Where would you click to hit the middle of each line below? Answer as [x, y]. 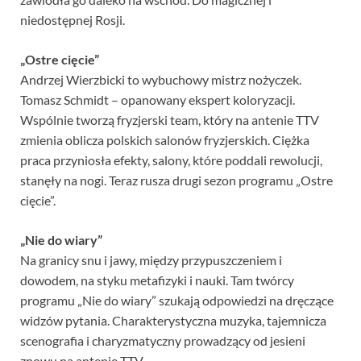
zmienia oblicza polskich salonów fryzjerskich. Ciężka [165, 140]
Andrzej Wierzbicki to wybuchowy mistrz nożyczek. [161, 80]
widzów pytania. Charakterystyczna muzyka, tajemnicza [173, 321]
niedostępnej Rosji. [73, 20]
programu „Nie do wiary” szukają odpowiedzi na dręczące [177, 301]
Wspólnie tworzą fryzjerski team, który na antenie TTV [170, 120]
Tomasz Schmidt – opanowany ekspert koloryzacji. [158, 100]
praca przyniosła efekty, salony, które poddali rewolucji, [171, 160]
